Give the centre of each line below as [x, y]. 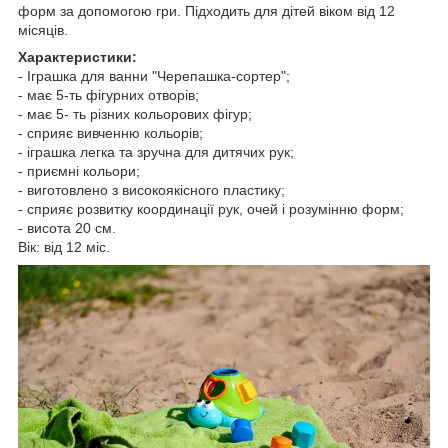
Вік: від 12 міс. [64, 247]
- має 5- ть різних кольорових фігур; [135, 114]
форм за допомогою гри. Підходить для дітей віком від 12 [206, 11]
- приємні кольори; [79, 171]
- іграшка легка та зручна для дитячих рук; [156, 152]
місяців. [43, 30]
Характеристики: [77, 57]
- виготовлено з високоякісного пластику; [151, 190]
